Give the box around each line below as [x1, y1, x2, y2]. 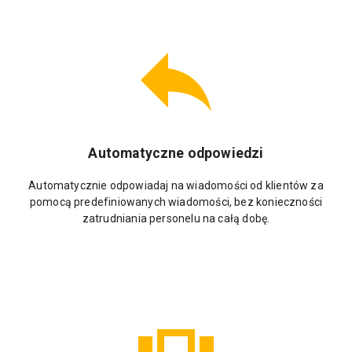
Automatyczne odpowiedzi [88, 145, 264, 162]
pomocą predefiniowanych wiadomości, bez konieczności [29, 195, 323, 208]
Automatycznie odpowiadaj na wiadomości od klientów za [28, 178, 324, 192]
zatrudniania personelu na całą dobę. [82, 211, 270, 225]
